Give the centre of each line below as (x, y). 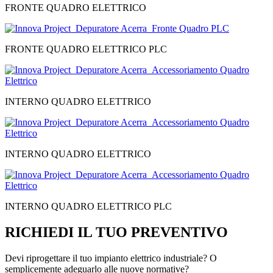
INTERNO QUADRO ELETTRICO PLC (88, 207)
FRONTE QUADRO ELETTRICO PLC (86, 49)
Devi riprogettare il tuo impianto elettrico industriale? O (111, 258)
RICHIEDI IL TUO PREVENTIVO (116, 232)
